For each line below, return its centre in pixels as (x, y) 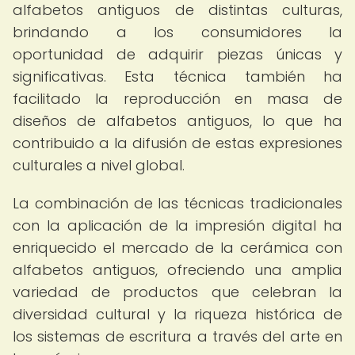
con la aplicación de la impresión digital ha (177, 225)
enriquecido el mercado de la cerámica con (177, 248)
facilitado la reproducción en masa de (177, 99)
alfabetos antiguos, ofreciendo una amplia (177, 270)
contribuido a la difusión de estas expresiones (177, 143)
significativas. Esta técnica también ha (177, 76)
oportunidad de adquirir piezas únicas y (177, 54)
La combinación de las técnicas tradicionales (177, 203)
